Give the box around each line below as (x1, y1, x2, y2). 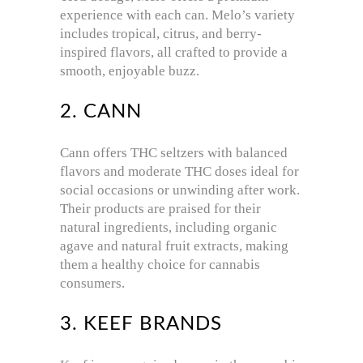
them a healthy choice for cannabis (60, 257, 260, 273)
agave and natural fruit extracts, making (60, 238, 288, 254)
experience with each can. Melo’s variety (60, 7, 295, 23)
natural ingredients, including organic (60, 220, 277, 236)
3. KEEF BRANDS (60, 314, 223, 335)
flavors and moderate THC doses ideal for (60, 164, 299, 180)
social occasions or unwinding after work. (60, 182, 300, 199)
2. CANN (60, 102, 143, 122)
